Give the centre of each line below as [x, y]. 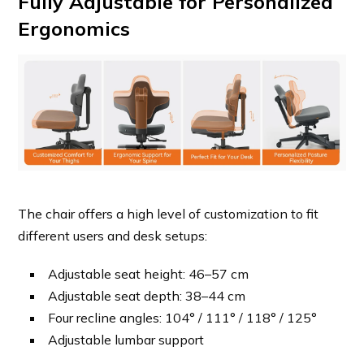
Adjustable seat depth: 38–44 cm [147, 296]
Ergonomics [74, 29]
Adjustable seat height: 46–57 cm [149, 274]
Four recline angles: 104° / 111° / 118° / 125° [183, 318]
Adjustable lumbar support [126, 340]
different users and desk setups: [113, 236]
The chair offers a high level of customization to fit [169, 214]
